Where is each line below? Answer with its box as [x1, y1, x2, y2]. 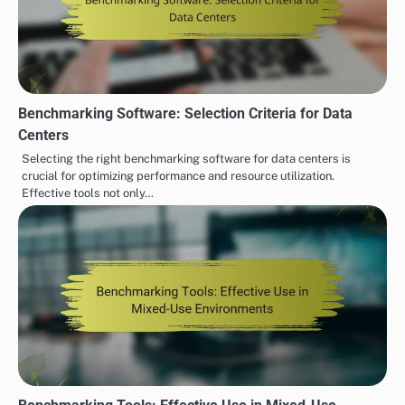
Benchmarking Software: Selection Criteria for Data [18, 105, 353, 123]
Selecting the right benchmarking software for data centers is [22, 152, 351, 166]
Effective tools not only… [22, 186, 154, 201]
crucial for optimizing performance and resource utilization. [22, 169, 334, 184]
